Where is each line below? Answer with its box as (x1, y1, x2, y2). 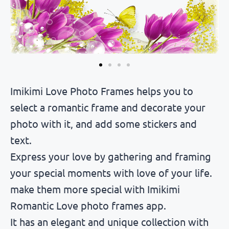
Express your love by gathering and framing (10, 150, 211, 163)
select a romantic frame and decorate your (10, 101, 205, 114)
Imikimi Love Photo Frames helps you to (10, 84, 193, 98)
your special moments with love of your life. (10, 166, 212, 179)
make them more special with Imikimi (10, 182, 180, 196)
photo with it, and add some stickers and (10, 117, 197, 130)
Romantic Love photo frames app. (10, 199, 166, 212)
